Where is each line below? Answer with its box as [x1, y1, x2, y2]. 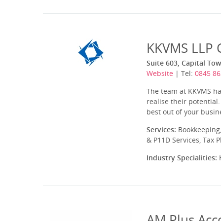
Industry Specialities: [147, 153, 217, 162]
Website [147, 69, 173, 78]
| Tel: [173, 69, 195, 78]
